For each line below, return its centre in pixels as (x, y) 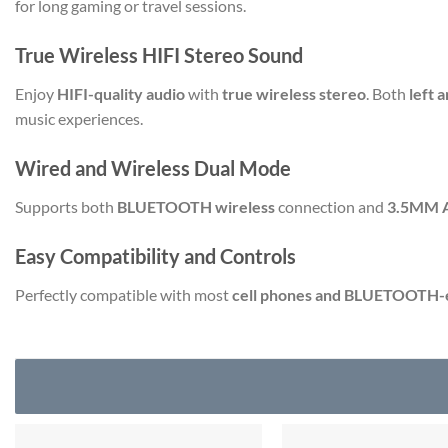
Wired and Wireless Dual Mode (153, 167)
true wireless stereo (294, 94)
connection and (331, 206)
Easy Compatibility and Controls (155, 255)
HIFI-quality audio (121, 94)
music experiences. (79, 119)
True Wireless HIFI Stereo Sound (159, 55)
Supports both (66, 206)
